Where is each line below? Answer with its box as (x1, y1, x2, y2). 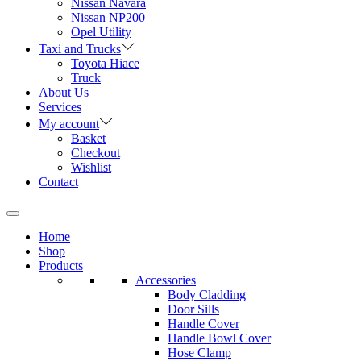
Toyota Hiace (71, 56, 139, 71)
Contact (39, 175, 78, 189)
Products (39, 259, 83, 273)
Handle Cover (168, 317, 239, 331)
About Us (39, 85, 89, 100)
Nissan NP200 (71, 10, 145, 25)
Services (39, 100, 81, 114)
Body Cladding (168, 288, 246, 302)
